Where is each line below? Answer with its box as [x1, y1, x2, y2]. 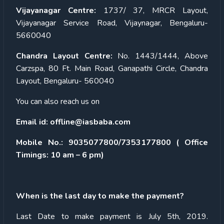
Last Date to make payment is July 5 [16, 210, 172, 222]
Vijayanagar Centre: [16, 4, 96, 16]
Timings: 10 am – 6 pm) [16, 149, 104, 160]
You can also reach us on [16, 95, 101, 107]
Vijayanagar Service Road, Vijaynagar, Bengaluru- [16, 17, 208, 28]
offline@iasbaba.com [50, 116, 130, 127]
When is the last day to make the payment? [16, 190, 184, 201]
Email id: [16, 116, 48, 127]
